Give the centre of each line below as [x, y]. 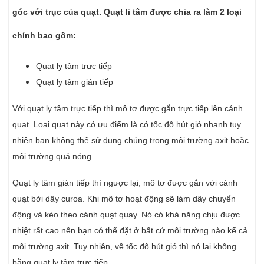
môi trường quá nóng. [53, 156]
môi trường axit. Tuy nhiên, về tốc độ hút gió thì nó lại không [125, 247]
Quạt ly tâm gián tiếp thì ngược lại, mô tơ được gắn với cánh [125, 183]
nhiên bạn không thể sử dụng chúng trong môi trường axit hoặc [131, 141]
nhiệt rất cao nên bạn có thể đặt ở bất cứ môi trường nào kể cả [130, 231]
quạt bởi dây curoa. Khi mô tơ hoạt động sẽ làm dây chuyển [124, 199]
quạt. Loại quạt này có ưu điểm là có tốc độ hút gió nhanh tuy [127, 125]
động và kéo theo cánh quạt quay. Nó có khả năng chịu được [126, 215]
